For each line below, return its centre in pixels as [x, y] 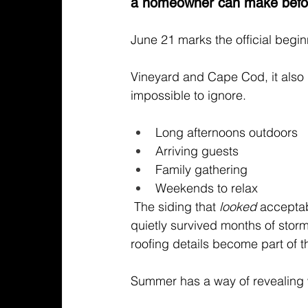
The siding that [175, 207]
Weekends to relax [209, 188]
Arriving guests [199, 151]
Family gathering [202, 169]
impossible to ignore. [189, 95]
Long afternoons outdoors [227, 132]
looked [236, 207]
